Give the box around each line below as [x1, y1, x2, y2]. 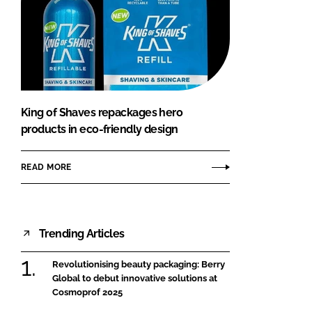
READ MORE [21, 162, 72, 172]
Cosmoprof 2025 [52, 287, 123, 298]
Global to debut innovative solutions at [52, 273, 217, 284]
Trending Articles [39, 226, 125, 240]
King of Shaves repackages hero [21, 106, 183, 120]
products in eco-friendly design [21, 123, 178, 136]
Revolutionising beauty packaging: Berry [52, 259, 225, 270]
